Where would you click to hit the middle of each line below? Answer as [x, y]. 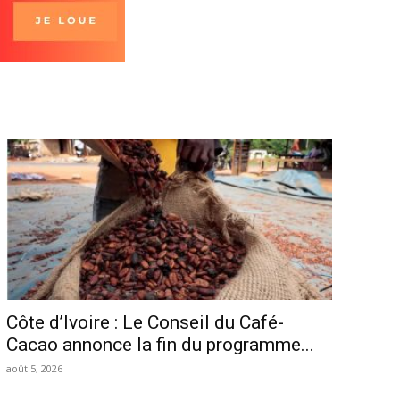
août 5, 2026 [34, 369]
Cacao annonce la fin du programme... [160, 345]
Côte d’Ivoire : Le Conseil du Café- [145, 323]
